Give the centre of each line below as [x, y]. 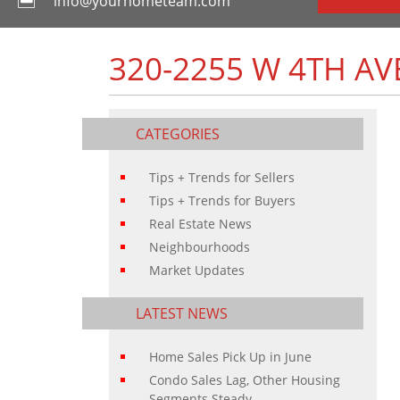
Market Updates [197, 270]
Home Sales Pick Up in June [230, 357]
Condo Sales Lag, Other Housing [245, 380]
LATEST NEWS [182, 313]
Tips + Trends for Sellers [222, 177]
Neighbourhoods [200, 247]
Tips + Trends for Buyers [222, 200]
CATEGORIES [178, 134]
